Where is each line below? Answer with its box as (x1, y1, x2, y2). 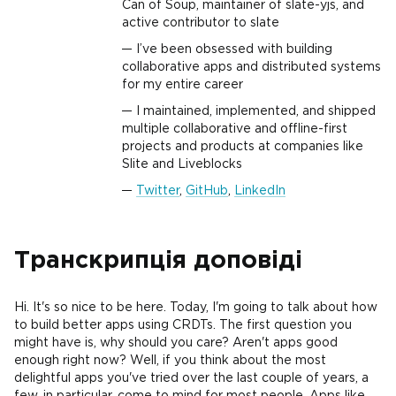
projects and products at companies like (122, 141, 363, 152)
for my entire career (122, 80, 243, 90)
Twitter (136, 186, 179, 196)
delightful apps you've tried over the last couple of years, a (14, 373, 369, 384)
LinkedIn (234, 186, 286, 196)
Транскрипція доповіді (14, 250, 302, 271)
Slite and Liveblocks (122, 159, 242, 170)
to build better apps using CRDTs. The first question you (14, 320, 352, 331)
